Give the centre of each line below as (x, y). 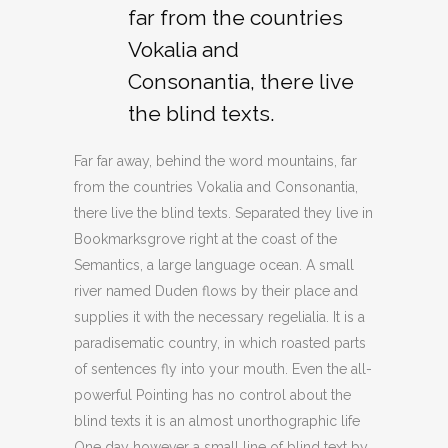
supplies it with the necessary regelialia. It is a (219, 317)
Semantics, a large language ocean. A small (214, 265)
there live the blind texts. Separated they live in (223, 213)
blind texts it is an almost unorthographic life (217, 421)
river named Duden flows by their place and (216, 291)
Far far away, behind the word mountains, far (215, 161)
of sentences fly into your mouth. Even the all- (223, 369)
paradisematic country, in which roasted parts (220, 343)
